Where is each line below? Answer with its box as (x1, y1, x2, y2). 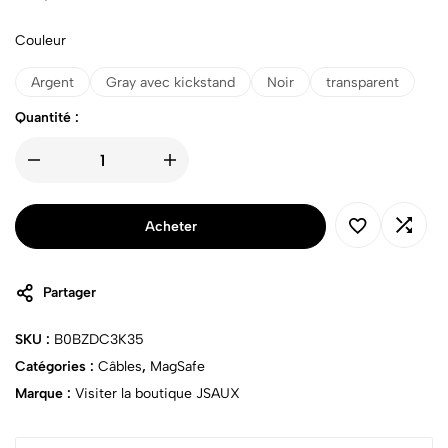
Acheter (144, 217, 197, 235)
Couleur (15, 32, 66, 50)
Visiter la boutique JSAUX (75, 385, 240, 403)
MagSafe (150, 358, 205, 376)
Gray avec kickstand (106, 73, 235, 91)
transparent (326, 73, 399, 91)
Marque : (15, 385, 75, 403)
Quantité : (15, 109, 79, 127)
